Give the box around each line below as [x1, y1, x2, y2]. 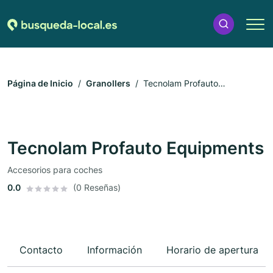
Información [87, 244, 142, 257]
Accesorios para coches [7, 165, 102, 175]
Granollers [86, 78, 130, 89]
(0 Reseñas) [73, 182, 121, 193]
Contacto [19, 244, 63, 257]
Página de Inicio [7, 78, 73, 89]
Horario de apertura [166, 244, 258, 257]
